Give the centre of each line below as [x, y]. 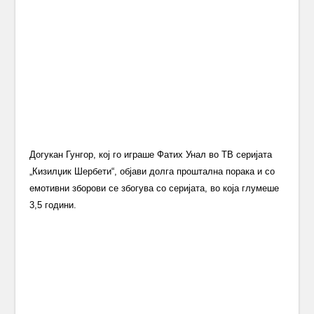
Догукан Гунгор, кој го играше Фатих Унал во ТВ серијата [151, 155]
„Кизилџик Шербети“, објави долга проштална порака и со [152, 171]
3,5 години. [53, 205]
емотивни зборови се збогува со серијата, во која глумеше [155, 188]
